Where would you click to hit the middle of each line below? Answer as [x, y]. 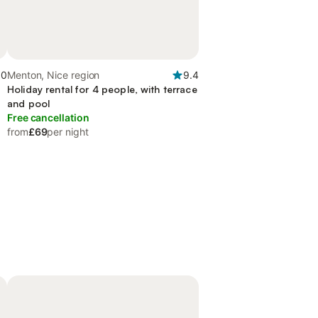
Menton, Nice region [54, 75]
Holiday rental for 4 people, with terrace [102, 89]
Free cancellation [48, 117]
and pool [29, 103]
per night [68, 132]
